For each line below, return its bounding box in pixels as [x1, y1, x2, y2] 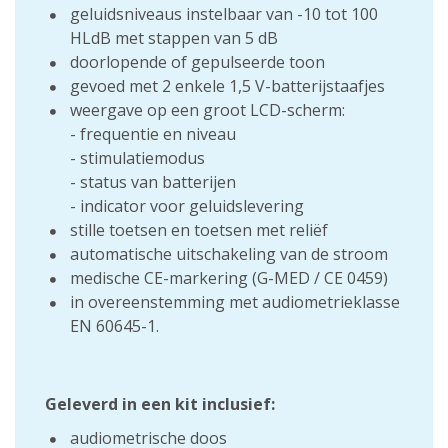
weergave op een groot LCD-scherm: [70, 99, 345, 121]
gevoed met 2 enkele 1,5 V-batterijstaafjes [70, 75, 385, 97]
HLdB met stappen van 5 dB [70, 27, 278, 49]
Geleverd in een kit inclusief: [45, 393, 275, 415]
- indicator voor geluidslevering [70, 195, 304, 217]
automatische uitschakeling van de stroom [70, 243, 388, 265]
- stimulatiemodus [70, 147, 205, 169]
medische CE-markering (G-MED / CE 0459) [70, 267, 388, 289]
